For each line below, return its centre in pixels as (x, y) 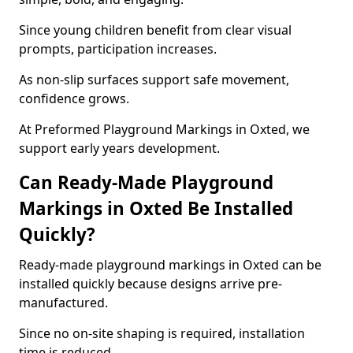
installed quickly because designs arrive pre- (150, 284)
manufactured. (63, 303)
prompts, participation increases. (118, 49)
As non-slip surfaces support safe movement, (154, 80)
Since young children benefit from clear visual (155, 30)
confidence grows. (74, 98)
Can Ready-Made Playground (146, 182)
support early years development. (119, 148)
